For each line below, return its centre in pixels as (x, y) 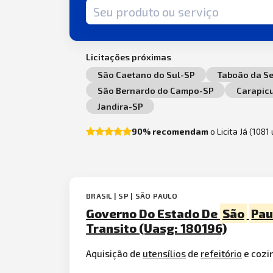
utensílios (165, 253)
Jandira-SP (120, 106)
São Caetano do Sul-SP (146, 75)
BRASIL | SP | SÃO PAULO (132, 196)
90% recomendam (170, 131)
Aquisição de (115, 253)
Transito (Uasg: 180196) (157, 228)
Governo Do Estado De (153, 214)
